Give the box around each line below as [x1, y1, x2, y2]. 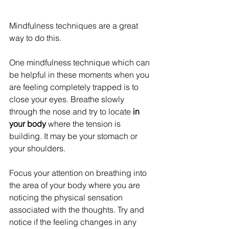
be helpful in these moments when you [9, 69, 151, 80]
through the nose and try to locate [9, 106, 133, 117]
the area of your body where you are [9, 179, 142, 190]
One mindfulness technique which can [9, 57, 152, 67]
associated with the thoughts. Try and [9, 204, 146, 215]
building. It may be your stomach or [9, 130, 140, 141]
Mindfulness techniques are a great [9, 20, 140, 31]
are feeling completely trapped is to [9, 81, 141, 92]
